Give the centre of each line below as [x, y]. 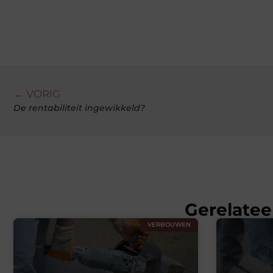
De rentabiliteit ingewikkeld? [79, 108]
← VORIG [37, 94]
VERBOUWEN [169, 225]
